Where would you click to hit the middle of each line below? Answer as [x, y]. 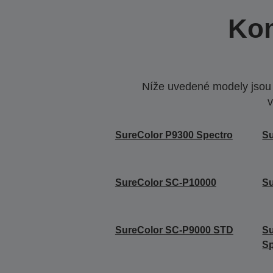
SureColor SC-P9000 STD [174, 230]
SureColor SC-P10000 [165, 182]
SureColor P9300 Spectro [174, 135]
